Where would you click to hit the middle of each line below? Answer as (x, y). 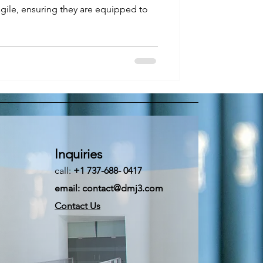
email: (68, 188)
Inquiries (78, 154)
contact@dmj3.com (123, 188)
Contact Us (77, 205)
